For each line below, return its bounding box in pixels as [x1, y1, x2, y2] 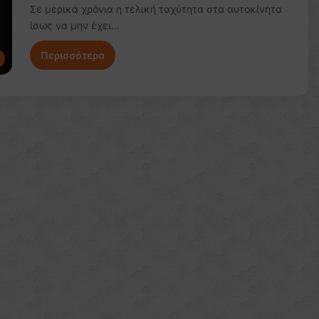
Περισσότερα [40, 49, 105, 62]
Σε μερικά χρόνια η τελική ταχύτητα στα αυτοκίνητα [29, 3, 282, 16]
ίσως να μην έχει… [29, 19, 120, 32]
